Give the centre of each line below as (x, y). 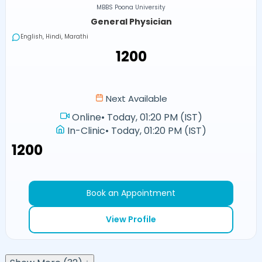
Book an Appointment (131, 193)
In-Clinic (86, 131)
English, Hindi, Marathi (54, 37)
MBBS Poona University (131, 8)
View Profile (131, 220)
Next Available (135, 99)
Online (86, 118)
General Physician (131, 22)
